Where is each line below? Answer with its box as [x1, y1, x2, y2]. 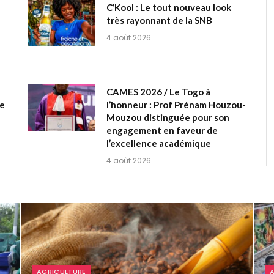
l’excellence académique [106, 138, 211, 149]
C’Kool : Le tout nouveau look [106, 2, 231, 13]
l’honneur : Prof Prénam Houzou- [106, 99, 246, 111]
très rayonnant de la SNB [106, 15, 212, 26]
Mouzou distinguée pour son [106, 112, 229, 124]
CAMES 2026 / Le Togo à [106, 86, 210, 98]
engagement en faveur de [106, 125, 218, 136]
